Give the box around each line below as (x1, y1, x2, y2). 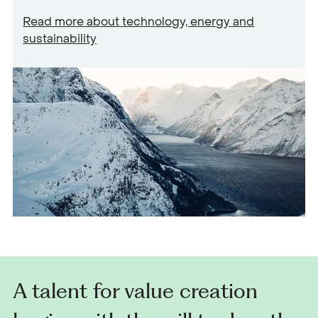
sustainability (23, 31, 97, 46)
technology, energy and (122, 13, 255, 29)
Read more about (23, 13, 123, 29)
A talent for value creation (13, 278, 258, 303)
